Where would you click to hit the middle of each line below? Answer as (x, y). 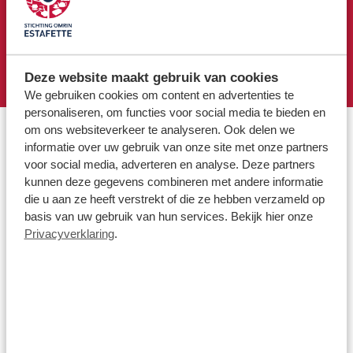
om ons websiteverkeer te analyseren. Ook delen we (159, 129)
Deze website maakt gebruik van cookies (151, 77)
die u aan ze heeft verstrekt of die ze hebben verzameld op (174, 199)
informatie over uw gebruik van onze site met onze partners (176, 147)
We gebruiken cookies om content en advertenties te (159, 95)
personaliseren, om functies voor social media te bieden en (175, 112)
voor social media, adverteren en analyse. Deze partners (169, 164)
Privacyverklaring (69, 233)
